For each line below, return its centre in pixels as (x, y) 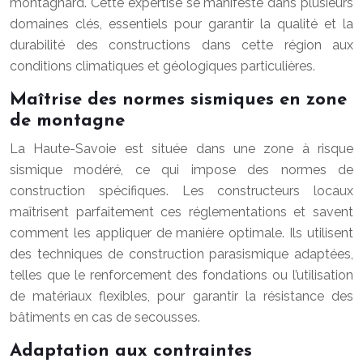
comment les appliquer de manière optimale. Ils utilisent (181, 233)
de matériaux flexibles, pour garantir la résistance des (181, 296)
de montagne (67, 121)
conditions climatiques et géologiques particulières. (162, 66)
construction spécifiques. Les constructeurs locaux (181, 191)
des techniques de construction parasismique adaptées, (181, 254)
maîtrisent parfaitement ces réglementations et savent (181, 212)
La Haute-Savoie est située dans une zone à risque (181, 149)
